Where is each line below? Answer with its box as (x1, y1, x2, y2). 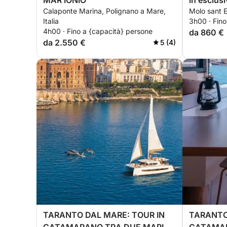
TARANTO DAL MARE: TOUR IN (43, 210, 165, 220)
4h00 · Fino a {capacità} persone (43, 27, 153, 35)
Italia (43, 17, 59, 25)
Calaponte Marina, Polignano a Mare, (43, 7, 166, 15)
